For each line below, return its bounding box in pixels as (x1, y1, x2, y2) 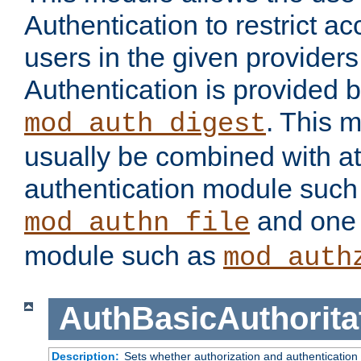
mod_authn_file (24, 208, 250, 239)
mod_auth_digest (24, 109, 266, 140)
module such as (24, 240, 223, 272)
